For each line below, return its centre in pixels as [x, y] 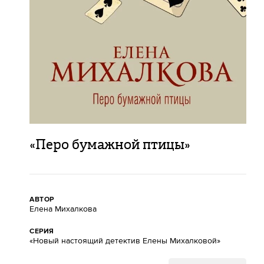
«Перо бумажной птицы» [110, 144]
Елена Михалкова [63, 209]
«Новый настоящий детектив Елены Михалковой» [125, 241]
